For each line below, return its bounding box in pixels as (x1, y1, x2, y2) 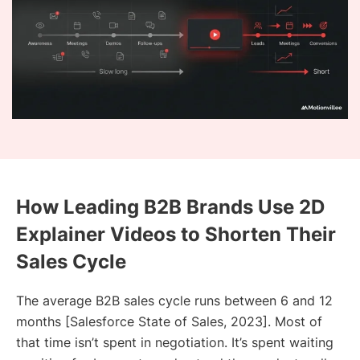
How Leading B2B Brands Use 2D (16, 195, 325, 219)
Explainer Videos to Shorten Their (16, 223, 336, 247)
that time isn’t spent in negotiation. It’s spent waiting (16, 334, 337, 351)
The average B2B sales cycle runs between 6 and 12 (16, 292, 333, 309)
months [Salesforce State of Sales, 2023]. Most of (16, 313, 322, 330)
